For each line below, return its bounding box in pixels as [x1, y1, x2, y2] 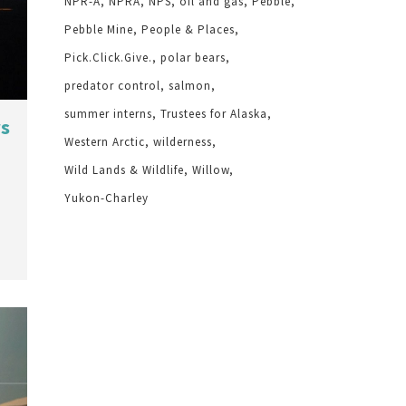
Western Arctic [64, 134, 145, 150]
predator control [64, 78, 160, 93]
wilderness [153, 134, 212, 150]
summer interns [64, 106, 152, 121]
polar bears [160, 50, 226, 65]
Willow [192, 162, 229, 178]
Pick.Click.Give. [64, 50, 152, 65]
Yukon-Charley [64, 190, 149, 206]
